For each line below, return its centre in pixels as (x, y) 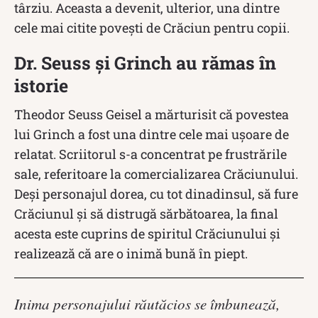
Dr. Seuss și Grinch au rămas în (145, 62)
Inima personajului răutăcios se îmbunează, (147, 303)
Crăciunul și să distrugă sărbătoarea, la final (146, 213)
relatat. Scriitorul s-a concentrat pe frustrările (150, 154)
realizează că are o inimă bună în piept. (131, 253)
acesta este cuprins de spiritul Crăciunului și (147, 233)
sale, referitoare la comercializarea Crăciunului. (156, 174)
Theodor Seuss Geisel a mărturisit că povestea (152, 114)
